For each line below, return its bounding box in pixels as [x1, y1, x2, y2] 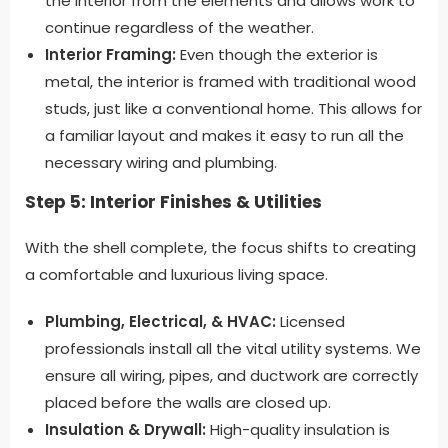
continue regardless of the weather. [45, 16, 314, 38]
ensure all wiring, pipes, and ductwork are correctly [45, 364, 418, 386]
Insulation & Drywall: [45, 418, 206, 440]
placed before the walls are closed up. [45, 391, 331, 413]
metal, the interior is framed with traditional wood [45, 70, 416, 92]
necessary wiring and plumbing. [45, 151, 277, 173]
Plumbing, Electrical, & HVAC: [45, 310, 276, 332]
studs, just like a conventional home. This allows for [45, 97, 422, 119]
